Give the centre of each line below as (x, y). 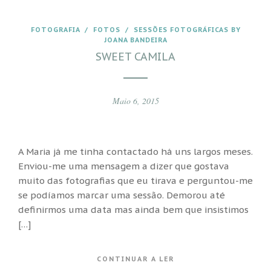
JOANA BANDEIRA (135, 40)
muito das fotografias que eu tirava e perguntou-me (135, 180)
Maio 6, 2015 (135, 101)
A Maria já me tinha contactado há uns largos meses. (135, 151)
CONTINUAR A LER (135, 259)
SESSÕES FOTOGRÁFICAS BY (187, 30)
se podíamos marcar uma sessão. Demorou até (122, 195)
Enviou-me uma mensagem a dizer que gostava (124, 166)
